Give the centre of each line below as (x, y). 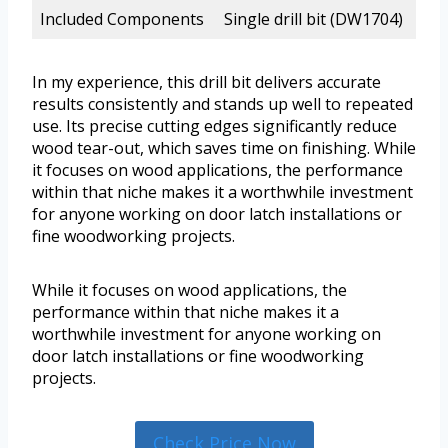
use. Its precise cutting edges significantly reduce (214, 126)
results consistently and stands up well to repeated (222, 104)
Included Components (122, 19)
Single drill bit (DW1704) (313, 19)
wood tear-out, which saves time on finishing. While (224, 148)
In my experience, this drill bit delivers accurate (206, 82)
